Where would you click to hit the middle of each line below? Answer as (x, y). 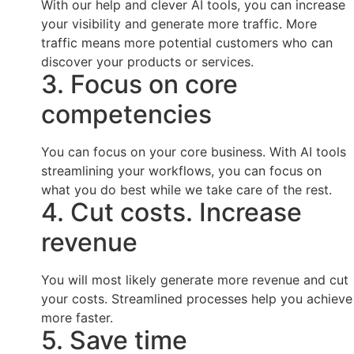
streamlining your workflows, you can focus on (181, 170)
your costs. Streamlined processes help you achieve (197, 298)
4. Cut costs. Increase (171, 212)
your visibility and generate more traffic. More (179, 23)
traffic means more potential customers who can (187, 42)
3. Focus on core (139, 84)
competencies (126, 114)
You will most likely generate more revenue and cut (195, 279)
